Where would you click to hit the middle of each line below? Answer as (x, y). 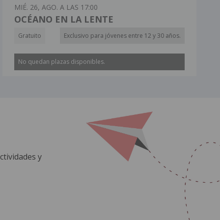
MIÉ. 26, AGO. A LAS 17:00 (56, 7)
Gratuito (30, 35)
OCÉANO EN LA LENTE (64, 19)
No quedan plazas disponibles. (62, 61)
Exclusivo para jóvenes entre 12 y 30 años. (122, 35)
